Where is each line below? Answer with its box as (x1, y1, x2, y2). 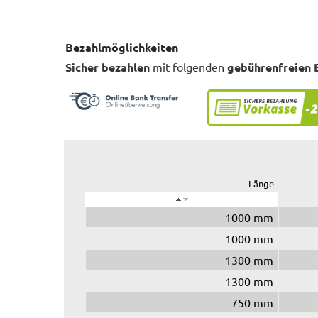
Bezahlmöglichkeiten (65, 39, 178, 55)
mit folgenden (150, 59, 227, 74)
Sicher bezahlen (65, 59, 150, 75)
